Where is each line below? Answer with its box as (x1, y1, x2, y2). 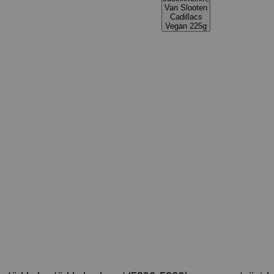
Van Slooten (165, 3, 207, 12)
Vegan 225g (165, 21, 207, 31)
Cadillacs (169, 12, 202, 21)
